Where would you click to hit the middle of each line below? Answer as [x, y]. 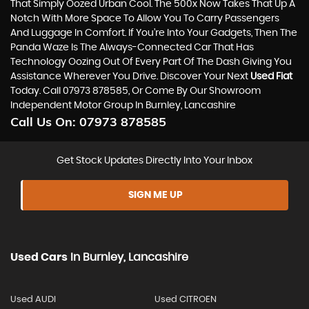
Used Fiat [271, 76]
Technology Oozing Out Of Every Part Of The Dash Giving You [151, 62]
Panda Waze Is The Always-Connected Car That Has [132, 47]
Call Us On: [45, 121]
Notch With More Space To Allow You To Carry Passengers [145, 18]
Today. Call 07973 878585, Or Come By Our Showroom [136, 91]
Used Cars [39, 257]
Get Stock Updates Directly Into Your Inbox [154, 160]
